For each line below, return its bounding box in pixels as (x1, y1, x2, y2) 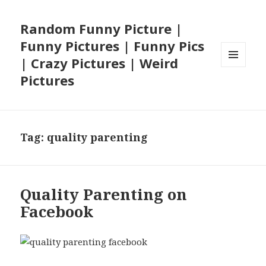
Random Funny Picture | (20, 20, 183, 38)
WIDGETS (221, 87, 256, 97)
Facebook (20, 201, 94, 223)
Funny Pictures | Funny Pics (20, 37, 205, 55)
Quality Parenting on (20, 183, 188, 205)
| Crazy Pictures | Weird (20, 54, 179, 72)
